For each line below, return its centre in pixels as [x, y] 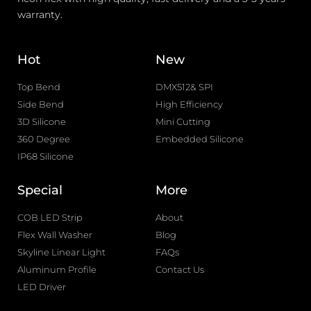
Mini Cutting [183, 121]
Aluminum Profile [57, 269]
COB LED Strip [50, 217]
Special [40, 190]
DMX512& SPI [184, 87]
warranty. [40, 15]
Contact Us [180, 269]
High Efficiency [189, 104]
